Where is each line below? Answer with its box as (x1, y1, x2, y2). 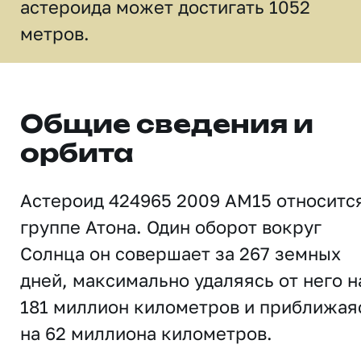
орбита (20, 143, 134, 167)
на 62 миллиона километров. (20, 322, 272, 344)
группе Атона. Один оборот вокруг (20, 216, 322, 238)
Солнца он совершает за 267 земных (20, 243, 341, 264)
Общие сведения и (20, 114, 313, 138)
